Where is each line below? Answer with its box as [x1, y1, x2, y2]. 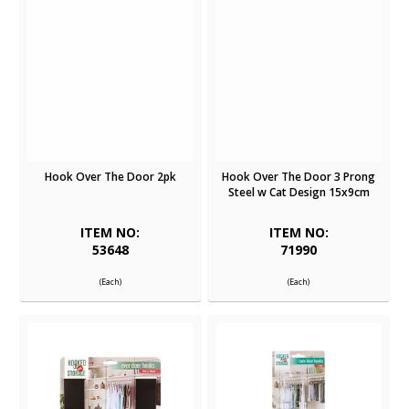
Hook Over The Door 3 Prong [222, 168, 376, 184]
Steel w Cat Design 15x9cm [227, 184, 370, 200]
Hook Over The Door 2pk [44, 168, 176, 184]
